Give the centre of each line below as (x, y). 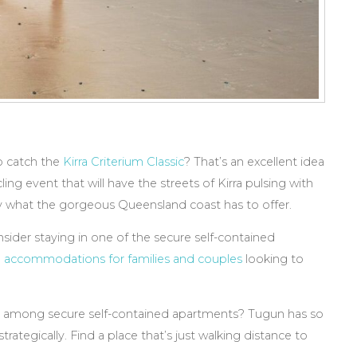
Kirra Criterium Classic (124, 161)
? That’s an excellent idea (254, 161)
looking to (273, 259)
